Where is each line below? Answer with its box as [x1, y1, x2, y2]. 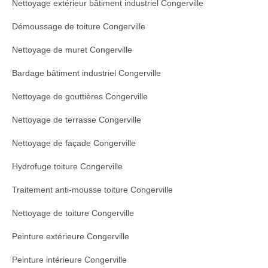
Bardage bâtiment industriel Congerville [12, 68, 161, 78]
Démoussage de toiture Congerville [12, 22, 145, 32]
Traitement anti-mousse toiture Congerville [12, 185, 173, 195]
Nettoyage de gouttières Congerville [12, 92, 148, 102]
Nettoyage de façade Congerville [12, 138, 136, 148]
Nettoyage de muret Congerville [12, 45, 132, 55]
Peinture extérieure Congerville [12, 232, 129, 242]
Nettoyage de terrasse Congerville [12, 115, 141, 125]
